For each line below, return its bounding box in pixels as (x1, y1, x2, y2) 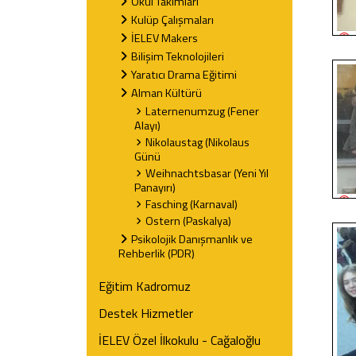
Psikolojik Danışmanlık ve (131, 230, 253, 249)
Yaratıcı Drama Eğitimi (131, 66, 237, 84)
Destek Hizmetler (99, 304, 193, 323)
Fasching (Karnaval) (145, 195, 238, 214)
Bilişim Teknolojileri (131, 48, 224, 66)
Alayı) (134, 117, 161, 135)
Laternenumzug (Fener (145, 103, 259, 121)
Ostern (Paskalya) (145, 212, 231, 230)
